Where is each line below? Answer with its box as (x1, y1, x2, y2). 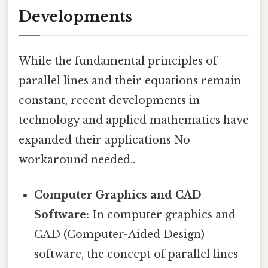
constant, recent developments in (19, 94, 200, 108)
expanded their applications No (19, 133, 190, 147)
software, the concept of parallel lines (34, 248, 239, 261)
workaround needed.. (19, 153, 135, 167)
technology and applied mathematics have (19, 114, 249, 127)
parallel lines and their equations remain (19, 74, 241, 88)
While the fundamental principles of (19, 54, 217, 68)
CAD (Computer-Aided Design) (34, 228, 205, 242)
